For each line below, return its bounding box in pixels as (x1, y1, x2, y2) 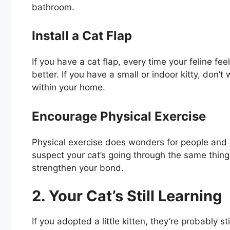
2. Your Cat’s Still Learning (32, 187, 222, 205)
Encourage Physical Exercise (32, 108, 206, 124)
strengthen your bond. (32, 162, 124, 173)
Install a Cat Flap (32, 28, 132, 44)
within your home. (32, 82, 105, 93)
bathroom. (32, 2, 74, 12)
